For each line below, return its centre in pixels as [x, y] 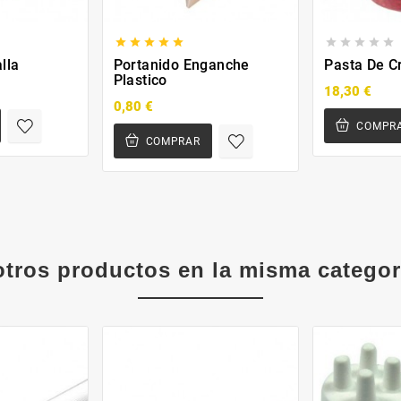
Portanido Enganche [181, 64]
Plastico [140, 80]
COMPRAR [173, 141]
